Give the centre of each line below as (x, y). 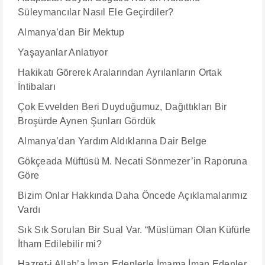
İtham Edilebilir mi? (60, 244)
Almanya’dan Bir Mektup (71, 32)
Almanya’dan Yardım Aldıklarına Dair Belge (112, 141)
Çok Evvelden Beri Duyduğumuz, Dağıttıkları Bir (122, 107)
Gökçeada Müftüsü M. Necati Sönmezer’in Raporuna (133, 161)
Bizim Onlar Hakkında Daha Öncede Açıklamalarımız (133, 195)
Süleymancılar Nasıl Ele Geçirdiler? (96, 12)
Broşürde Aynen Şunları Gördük (87, 121)
